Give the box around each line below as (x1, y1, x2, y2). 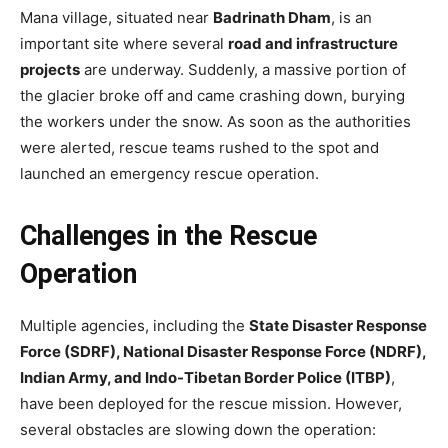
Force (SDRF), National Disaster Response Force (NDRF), (20, 342, 426, 362)
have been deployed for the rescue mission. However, (20, 394, 402, 414)
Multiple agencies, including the (20, 316, 249, 336)
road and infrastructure (228, 34, 398, 54)
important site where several (20, 34, 228, 54)
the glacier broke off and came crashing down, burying (20, 86, 405, 106)
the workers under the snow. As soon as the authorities (20, 112, 411, 132)
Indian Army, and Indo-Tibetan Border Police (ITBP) (20, 368, 391, 388)
